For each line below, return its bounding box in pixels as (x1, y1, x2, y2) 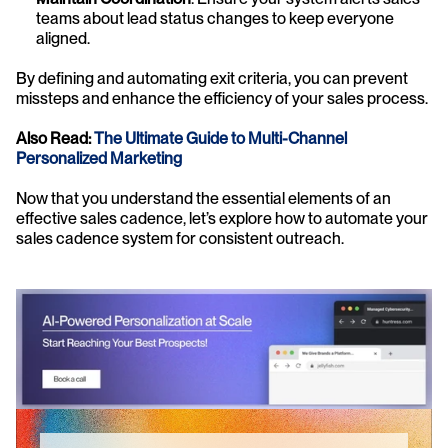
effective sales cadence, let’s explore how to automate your (16, 209, 428, 229)
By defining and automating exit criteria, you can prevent (16, 69, 408, 89)
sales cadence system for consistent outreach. (16, 229, 344, 249)
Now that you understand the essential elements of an (16, 189, 391, 209)
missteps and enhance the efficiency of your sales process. (16, 89, 428, 109)
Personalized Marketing (16, 149, 182, 169)
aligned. (36, 29, 90, 49)
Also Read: (16, 129, 94, 149)
